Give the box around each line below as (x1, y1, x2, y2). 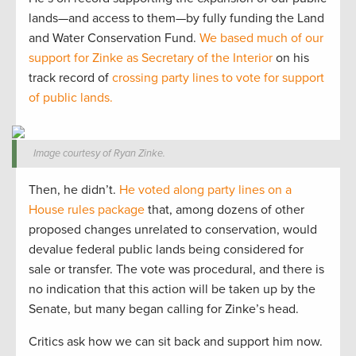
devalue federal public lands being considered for (29, 242, 304, 258)
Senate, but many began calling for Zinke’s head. (29, 301, 299, 318)
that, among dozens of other (145, 202, 304, 219)
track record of (29, 70, 112, 87)
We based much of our (199, 30, 323, 47)
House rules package (29, 202, 145, 219)
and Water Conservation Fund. (29, 30, 199, 47)
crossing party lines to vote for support (112, 70, 324, 87)
